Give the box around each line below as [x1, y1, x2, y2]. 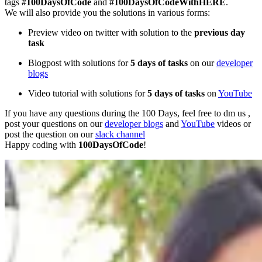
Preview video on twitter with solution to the [28, 27, 194, 38]
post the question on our [5, 129, 95, 140]
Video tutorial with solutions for [28, 88, 147, 99]
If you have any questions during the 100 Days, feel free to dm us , [5, 108, 250, 119]
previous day [194, 27, 245, 38]
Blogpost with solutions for [28, 58, 130, 68]
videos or [215, 119, 251, 129]
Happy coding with [5, 140, 78, 150]
